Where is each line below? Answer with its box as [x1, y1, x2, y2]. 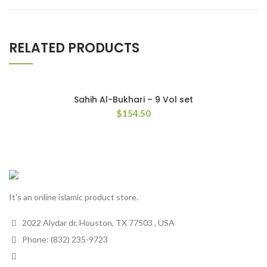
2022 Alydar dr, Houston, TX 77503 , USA [20, 218, 175, 228]
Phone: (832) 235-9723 [20, 234, 108, 245]
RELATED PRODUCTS [9, 39, 139, 58]
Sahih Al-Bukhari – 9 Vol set [74, 94, 193, 106]
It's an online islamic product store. [9, 192, 138, 203]
